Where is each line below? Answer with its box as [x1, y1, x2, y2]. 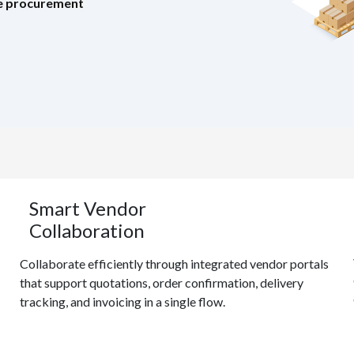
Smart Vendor [29, 197, 147, 220]
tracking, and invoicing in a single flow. [20, 294, 226, 309]
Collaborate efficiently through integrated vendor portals [20, 256, 330, 271]
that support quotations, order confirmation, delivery [20, 275, 304, 290]
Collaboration [29, 219, 145, 242]
